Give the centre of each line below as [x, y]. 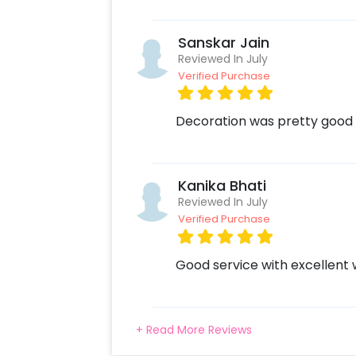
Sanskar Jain [223, 43]
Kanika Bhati [222, 186]
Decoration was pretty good [264, 122]
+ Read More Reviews [193, 329]
